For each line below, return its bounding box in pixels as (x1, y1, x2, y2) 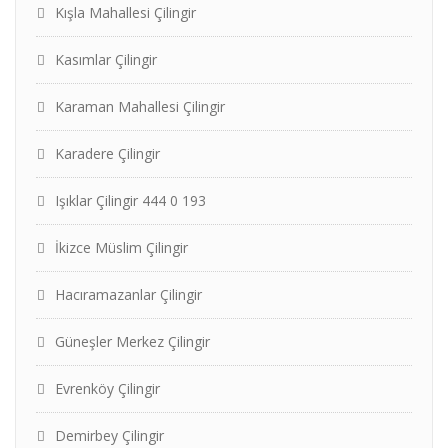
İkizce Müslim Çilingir (55, 238, 188, 257)
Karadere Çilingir (55, 144, 160, 163)
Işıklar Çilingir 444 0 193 (55, 191, 206, 210)
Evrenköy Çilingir (55, 379, 160, 398)
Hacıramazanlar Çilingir (55, 285, 202, 304)
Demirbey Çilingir (55, 426, 164, 445)
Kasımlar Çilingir (55, 50, 157, 69)
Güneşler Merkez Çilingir (55, 332, 210, 351)
